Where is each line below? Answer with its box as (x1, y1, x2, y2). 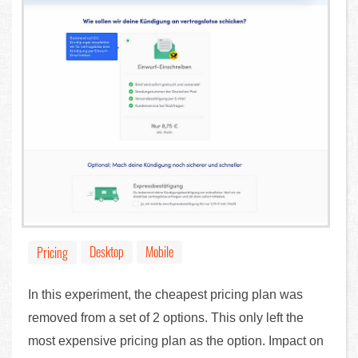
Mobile (145, 241, 173, 261)
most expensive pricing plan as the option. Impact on (28, 333, 324, 348)
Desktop (89, 241, 124, 261)
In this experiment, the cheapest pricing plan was (28, 287, 303, 301)
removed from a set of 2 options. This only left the (28, 310, 304, 324)
